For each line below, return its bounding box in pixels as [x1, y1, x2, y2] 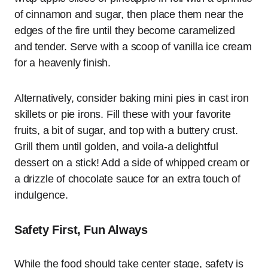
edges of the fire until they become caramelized [14, 25, 235, 37]
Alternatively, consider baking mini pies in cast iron [14, 92, 249, 105]
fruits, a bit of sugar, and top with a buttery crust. [14, 124, 238, 137]
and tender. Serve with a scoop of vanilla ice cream [14, 41, 252, 53]
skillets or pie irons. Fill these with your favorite [14, 108, 231, 121]
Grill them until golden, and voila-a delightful [14, 141, 218, 153]
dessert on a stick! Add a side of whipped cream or [14, 157, 250, 169]
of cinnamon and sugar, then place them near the [14, 8, 243, 21]
